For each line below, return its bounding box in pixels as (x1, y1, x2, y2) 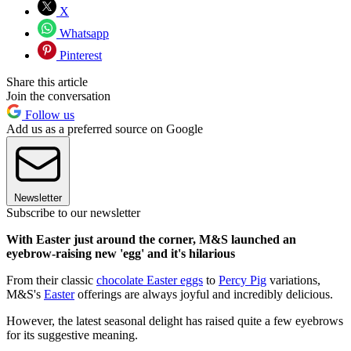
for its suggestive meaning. (6, 328, 138, 342)
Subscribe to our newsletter (6, 206, 140, 220)
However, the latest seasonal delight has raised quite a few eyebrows (6, 314, 343, 328)
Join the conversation (6, 89, 110, 103)
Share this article (6, 75, 88, 89)
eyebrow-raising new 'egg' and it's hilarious (6, 247, 235, 261)
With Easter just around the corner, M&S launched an (6, 233, 296, 247)
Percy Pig (219, 273, 266, 288)
